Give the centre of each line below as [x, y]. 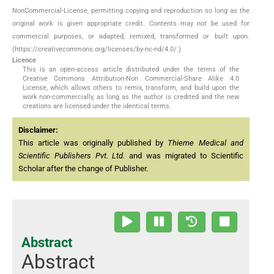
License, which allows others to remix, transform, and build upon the [131, 88]
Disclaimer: [38, 130]
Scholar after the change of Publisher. [83, 169]
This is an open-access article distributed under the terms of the [131, 70]
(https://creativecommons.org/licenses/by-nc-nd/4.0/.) [97, 50]
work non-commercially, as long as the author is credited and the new [131, 97]
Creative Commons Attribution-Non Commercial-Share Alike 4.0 [131, 79]
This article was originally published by [93, 143]
